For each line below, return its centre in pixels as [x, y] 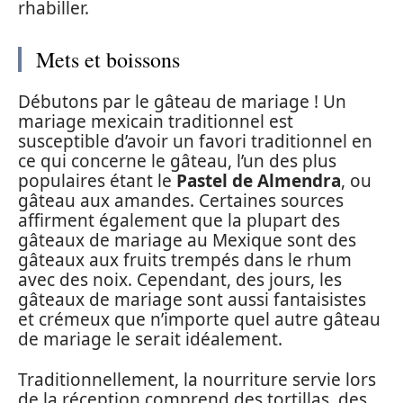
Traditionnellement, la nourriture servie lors [197, 379]
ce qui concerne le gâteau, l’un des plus [177, 161]
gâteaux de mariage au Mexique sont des [187, 241]
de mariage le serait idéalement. [150, 340]
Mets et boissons [108, 59]
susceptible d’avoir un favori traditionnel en [195, 142]
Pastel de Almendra [259, 181]
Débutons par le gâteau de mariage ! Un [182, 102]
